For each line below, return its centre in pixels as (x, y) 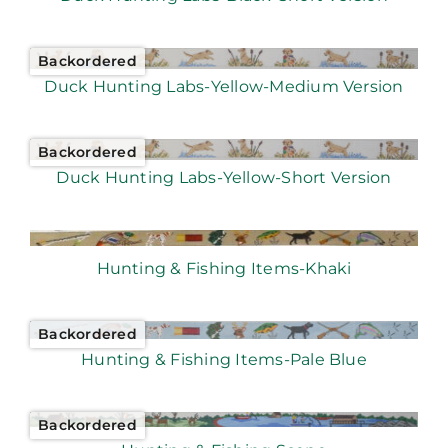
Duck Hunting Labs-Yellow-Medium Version (224, 87)
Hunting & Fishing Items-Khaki (224, 269)
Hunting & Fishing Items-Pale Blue (224, 360)
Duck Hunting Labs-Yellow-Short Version (224, 178)
